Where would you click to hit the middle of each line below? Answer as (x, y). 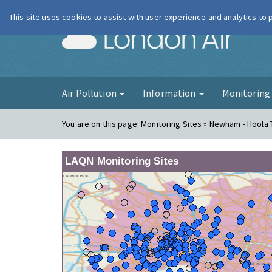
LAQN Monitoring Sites (122, 161)
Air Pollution (90, 93)
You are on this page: (102, 124)
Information (170, 93)
